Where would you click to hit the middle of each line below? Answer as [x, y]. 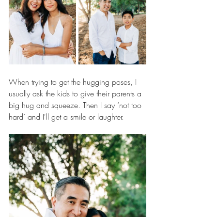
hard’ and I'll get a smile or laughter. [68, 117]
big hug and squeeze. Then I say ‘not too [76, 105]
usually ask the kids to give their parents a [76, 94]
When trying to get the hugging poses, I [74, 82]
